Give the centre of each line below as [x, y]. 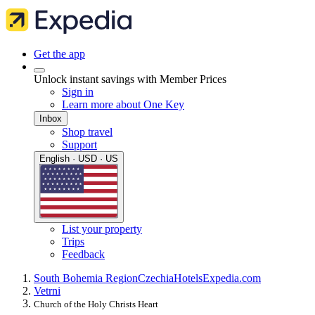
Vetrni [47, 291]
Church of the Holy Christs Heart [96, 304]
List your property [102, 229]
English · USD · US [79, 159]
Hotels [188, 278]
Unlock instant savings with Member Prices [130, 79]
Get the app [59, 54]
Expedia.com [232, 278]
